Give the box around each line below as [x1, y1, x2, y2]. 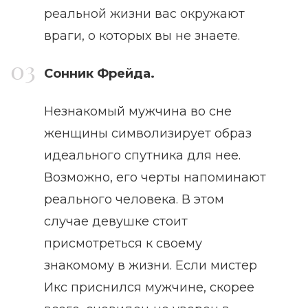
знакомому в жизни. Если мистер [44, 258, 257, 274]
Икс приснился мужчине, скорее [44, 280, 254, 296]
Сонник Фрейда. [44, 66, 155, 82]
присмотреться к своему [44, 236, 202, 252]
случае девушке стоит [44, 214, 188, 230]
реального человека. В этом [44, 192, 224, 208]
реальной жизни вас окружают [44, 6, 245, 22]
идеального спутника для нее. [44, 148, 241, 164]
